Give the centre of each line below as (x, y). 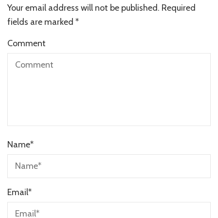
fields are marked (41, 22)
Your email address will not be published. (83, 8)
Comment (27, 44)
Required (179, 8)
